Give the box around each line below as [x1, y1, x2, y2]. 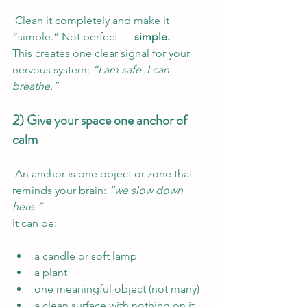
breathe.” [12, 79, 58, 93]
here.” [12, 199, 42, 213]
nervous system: [12, 62, 93, 76]
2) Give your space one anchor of [12, 110, 190, 130]
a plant [34, 265, 67, 279]
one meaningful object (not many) [34, 282, 199, 295]
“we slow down [109, 183, 186, 197]
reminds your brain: [12, 183, 109, 197]
